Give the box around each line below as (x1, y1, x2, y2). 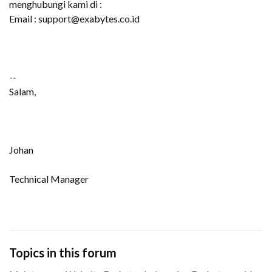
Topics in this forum (9, 245, 117, 260)
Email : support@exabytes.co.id (9, 13, 140, 24)
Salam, (9, 86, 36, 97)
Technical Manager (9, 173, 89, 185)
